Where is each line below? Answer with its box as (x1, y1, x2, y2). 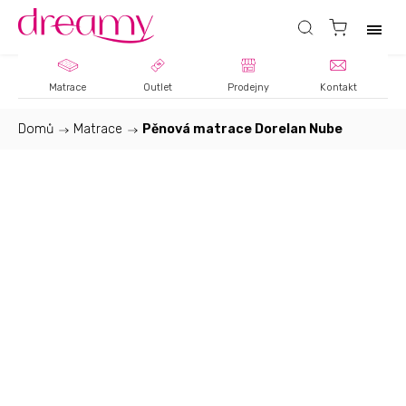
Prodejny (227, 82, 269, 93)
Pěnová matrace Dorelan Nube (142, 121, 343, 137)
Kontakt (319, 82, 357, 93)
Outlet (143, 82, 173, 93)
